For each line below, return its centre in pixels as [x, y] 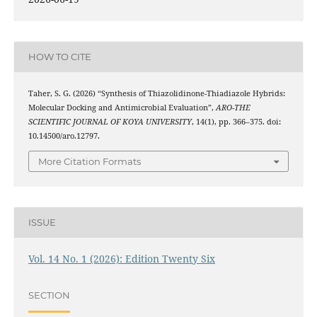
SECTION [49, 295]
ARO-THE [233, 108]
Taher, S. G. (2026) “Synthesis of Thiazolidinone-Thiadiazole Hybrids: [156, 93]
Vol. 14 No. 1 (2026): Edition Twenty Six [121, 258]
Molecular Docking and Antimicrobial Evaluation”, [122, 108]
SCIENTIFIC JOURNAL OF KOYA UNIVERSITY [110, 122]
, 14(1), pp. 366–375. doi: [236, 122]
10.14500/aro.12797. [64, 136]
